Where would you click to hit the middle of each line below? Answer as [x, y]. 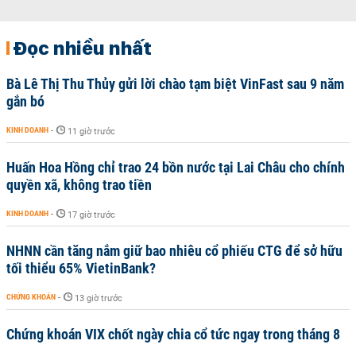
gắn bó [25, 101]
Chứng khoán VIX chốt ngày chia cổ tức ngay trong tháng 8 [173, 334]
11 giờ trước [91, 132]
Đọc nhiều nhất [82, 48]
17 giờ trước [91, 215]
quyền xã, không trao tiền [79, 185]
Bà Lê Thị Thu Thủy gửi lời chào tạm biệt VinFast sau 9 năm [175, 84]
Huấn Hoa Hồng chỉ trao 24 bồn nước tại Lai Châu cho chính [176, 167]
